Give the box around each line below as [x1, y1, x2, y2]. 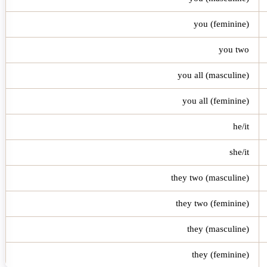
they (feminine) [192, 249, 249, 259]
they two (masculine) [171, 172, 249, 182]
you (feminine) [194, 18, 249, 29]
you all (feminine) [182, 95, 249, 105]
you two [219, 44, 249, 54]
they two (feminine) [176, 198, 249, 208]
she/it [229, 147, 249, 157]
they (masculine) [187, 223, 249, 234]
